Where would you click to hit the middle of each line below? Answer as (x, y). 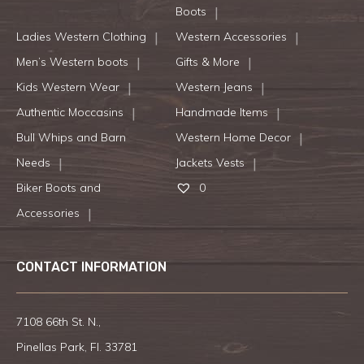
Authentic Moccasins (70, 113)
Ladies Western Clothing (81, 37)
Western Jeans (214, 87)
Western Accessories (231, 37)
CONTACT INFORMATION (91, 267)
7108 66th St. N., (58, 322)
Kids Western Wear (68, 87)
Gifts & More (207, 62)
